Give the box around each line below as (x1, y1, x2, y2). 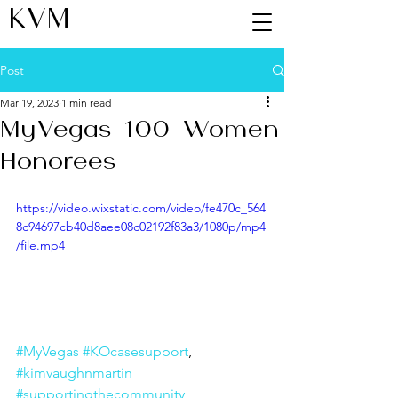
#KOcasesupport (83, 342, 188, 360)
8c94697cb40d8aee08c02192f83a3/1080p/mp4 (16, 219, 266, 235)
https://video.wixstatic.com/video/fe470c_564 (16, 200, 266, 216)
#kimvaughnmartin (16, 363, 132, 381)
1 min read (61, 96, 111, 109)
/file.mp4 (16, 237, 65, 253)
